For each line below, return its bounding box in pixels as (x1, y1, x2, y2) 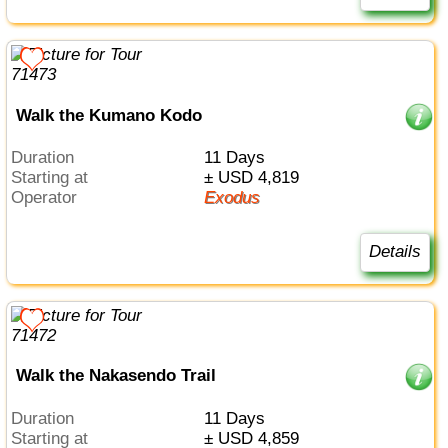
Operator (24, 188, 78, 208)
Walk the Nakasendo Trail (15, 366, 216, 386)
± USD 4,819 (212, 168, 299, 188)
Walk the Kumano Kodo (15, 105, 202, 125)
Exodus (214, 188, 260, 208)
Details (368, 242, 421, 262)
